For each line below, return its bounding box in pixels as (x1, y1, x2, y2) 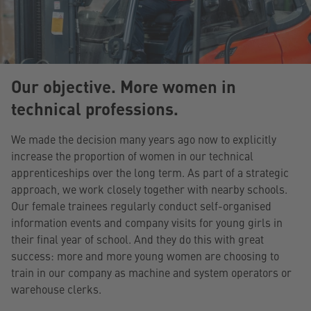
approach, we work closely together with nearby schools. (11, 180, 287, 196)
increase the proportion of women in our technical (11, 147, 253, 163)
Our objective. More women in (11, 74, 236, 98)
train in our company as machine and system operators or (11, 264, 292, 280)
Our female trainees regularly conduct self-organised (11, 197, 271, 213)
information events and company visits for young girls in (11, 214, 283, 230)
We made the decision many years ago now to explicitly (11, 131, 276, 146)
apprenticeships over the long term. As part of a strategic (11, 164, 289, 180)
